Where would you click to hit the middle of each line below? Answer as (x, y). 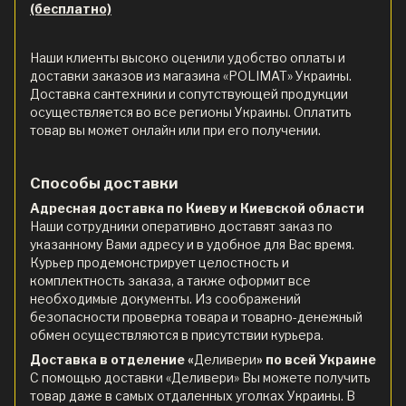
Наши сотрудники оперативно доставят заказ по (181, 226)
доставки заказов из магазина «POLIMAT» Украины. (191, 75)
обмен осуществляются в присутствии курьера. (177, 334)
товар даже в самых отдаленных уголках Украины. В (193, 395)
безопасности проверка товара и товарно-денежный (196, 316)
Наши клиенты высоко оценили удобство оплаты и (188, 57)
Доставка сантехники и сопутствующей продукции (189, 93)
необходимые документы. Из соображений (165, 298)
